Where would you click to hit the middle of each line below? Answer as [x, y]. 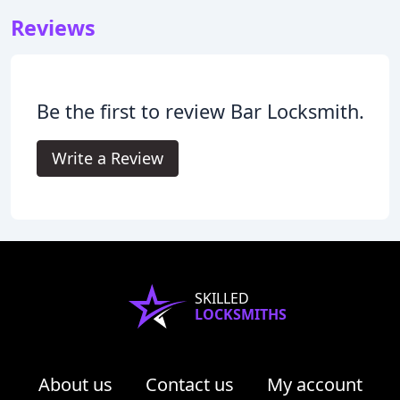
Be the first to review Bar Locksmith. [200, 111]
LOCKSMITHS [240, 314]
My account [314, 384]
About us [75, 384]
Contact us [189, 384]
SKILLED [221, 298]
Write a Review [107, 158]
